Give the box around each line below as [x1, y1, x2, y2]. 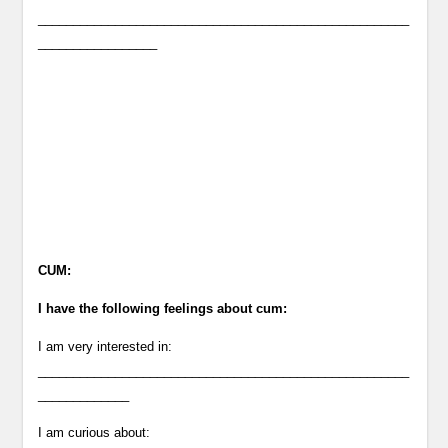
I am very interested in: [38, 339, 173, 354]
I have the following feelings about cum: [38, 301, 288, 316]
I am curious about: [38, 425, 151, 440]
